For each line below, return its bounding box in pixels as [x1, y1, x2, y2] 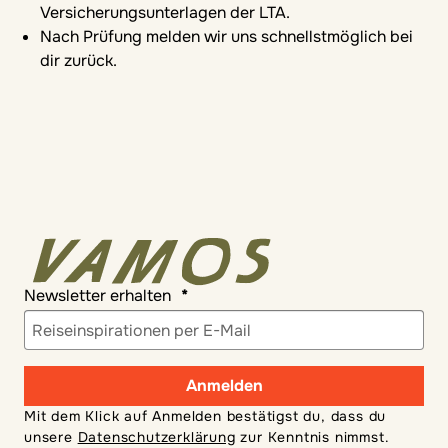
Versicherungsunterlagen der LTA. [40, 2, 290, 23]
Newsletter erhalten [24, 285, 175, 306]
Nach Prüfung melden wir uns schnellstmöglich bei [40, 26, 413, 47]
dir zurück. [40, 50, 117, 71]
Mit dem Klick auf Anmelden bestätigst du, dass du [24, 407, 387, 425]
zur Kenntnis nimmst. [235, 428, 390, 446]
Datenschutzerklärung [77, 428, 236, 446]
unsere [24, 428, 78, 446]
